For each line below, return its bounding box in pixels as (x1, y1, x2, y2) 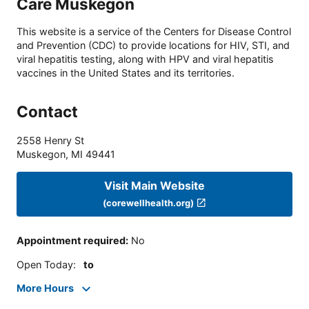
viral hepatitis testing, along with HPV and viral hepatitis (17, 53, 274, 66)
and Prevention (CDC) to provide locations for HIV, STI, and (17, 39, 290, 52)
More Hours (17, 282, 74, 295)
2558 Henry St (17, 134, 84, 147)
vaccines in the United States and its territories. (17, 67, 235, 79)
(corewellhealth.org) (103, 197, 195, 208)
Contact (17, 102, 78, 121)
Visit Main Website (104, 178, 205, 192)
